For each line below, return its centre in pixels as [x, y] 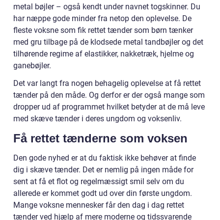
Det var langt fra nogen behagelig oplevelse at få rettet [107, 83]
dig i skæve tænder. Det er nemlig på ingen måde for [103, 169]
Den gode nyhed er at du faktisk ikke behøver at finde [105, 158]
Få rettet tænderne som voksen [100, 138]
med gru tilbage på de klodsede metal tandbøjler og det [108, 42]
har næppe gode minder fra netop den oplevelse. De [102, 18]
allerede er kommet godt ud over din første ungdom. [103, 193]
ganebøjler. [32, 65]
